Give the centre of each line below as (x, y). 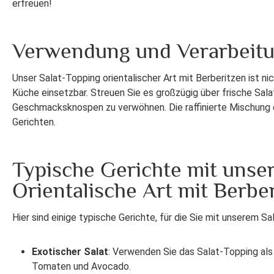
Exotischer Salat (70, 252)
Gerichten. (34, 122)
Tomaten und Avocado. (81, 267)
